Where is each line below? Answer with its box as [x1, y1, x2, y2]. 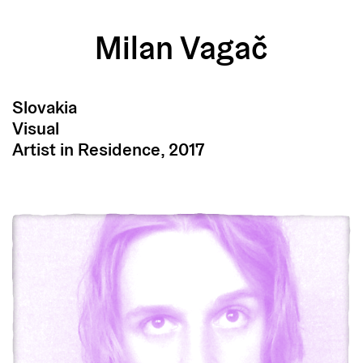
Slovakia [12, 96, 77, 119]
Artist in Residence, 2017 [12, 138, 204, 161]
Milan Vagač [95, 27, 268, 69]
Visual [12, 117, 59, 140]
